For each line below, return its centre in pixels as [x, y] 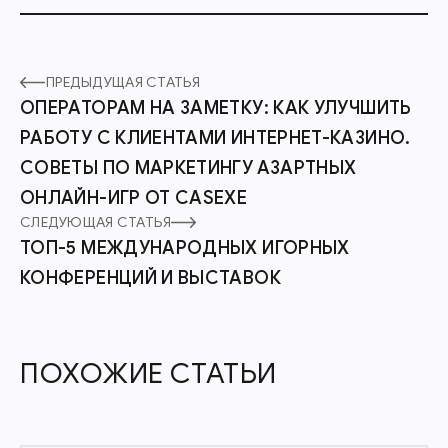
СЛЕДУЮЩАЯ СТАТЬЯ [96, 222]
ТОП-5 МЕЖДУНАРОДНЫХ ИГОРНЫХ [185, 247]
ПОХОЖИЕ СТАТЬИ [148, 373]
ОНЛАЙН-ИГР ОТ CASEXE [134, 197]
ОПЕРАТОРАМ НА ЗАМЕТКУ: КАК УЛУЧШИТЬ [216, 107]
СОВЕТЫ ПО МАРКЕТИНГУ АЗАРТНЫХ [188, 167]
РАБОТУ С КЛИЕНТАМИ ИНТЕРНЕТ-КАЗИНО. [215, 137]
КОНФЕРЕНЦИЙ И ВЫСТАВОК [150, 277]
